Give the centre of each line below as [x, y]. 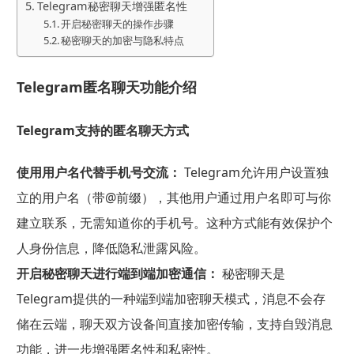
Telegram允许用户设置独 [254, 173]
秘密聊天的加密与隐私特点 [123, 40]
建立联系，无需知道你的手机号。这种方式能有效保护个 [174, 223]
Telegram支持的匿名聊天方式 [102, 131]
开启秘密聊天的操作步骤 [118, 23]
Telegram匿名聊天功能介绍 [106, 87]
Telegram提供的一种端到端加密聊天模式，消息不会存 [171, 299]
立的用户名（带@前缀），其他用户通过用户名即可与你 [173, 198]
